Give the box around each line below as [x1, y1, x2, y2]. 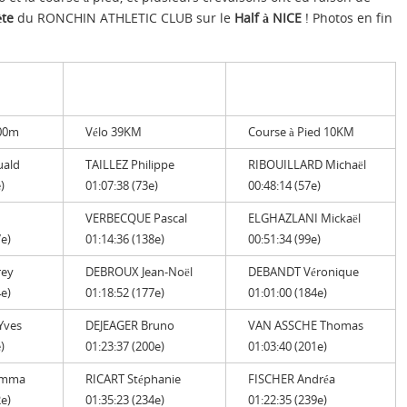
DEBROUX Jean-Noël [85, 263, 193, 280]
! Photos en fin [302, 8, 392, 26]
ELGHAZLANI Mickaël [248, 209, 361, 226]
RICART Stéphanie [85, 370, 181, 387]
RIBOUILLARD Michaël [248, 155, 366, 173]
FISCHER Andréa [248, 370, 335, 387]
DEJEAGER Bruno [85, 316, 174, 333]
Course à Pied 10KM [248, 123, 354, 140]
